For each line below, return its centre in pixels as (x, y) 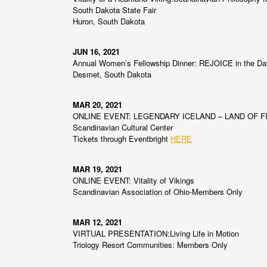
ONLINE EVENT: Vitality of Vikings (133, 181)
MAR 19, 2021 (97, 169)
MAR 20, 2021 (97, 105)
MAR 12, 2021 (97, 222)
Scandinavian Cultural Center (123, 128)
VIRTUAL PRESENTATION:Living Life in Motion (156, 234)
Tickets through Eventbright (122, 139)
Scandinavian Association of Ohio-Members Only (158, 192)
